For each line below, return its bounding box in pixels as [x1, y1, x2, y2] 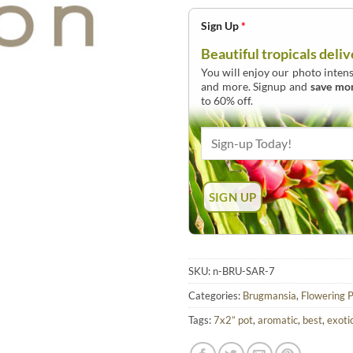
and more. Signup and [201, 79, 310, 93]
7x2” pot [214, 314, 253, 327]
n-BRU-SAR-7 [213, 265, 275, 278]
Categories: [188, 289, 243, 303]
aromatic [258, 314, 298, 327]
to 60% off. [201, 93, 253, 107]
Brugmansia [243, 289, 296, 303]
